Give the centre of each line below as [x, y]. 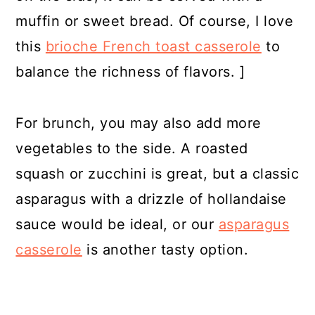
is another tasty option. [165, 250]
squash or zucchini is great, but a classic [157, 174]
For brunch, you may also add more [139, 123]
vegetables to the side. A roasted [132, 148]
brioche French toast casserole [153, 46]
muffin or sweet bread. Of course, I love [155, 21]
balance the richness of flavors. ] [130, 72]
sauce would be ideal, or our [117, 224]
